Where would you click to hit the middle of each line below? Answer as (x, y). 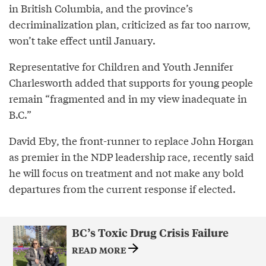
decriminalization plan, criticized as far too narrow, (130, 24)
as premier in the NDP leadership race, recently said (132, 156)
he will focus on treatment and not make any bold (126, 172)
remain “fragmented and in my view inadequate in (128, 98)
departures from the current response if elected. (122, 189)
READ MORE (100, 249)
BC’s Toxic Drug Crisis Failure (150, 232)
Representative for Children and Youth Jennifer (121, 66)
